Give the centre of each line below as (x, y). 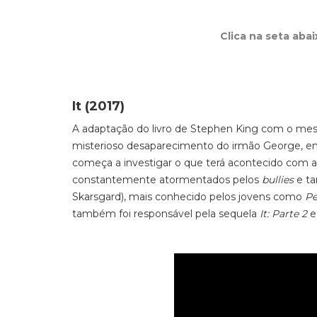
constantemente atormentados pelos (167, 180)
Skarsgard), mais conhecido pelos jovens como (189, 197)
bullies (278, 180)
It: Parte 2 (283, 214)
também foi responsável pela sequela (166, 214)
